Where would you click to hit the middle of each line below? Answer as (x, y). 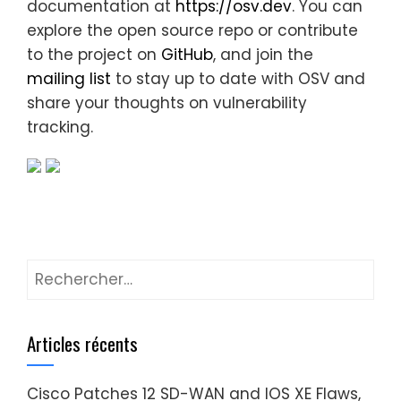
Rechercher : (74, 270)
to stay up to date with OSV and (238, 78)
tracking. (60, 127)
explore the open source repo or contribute (192, 30)
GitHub (187, 54)
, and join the (263, 54)
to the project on (94, 54)
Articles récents (82, 343)
